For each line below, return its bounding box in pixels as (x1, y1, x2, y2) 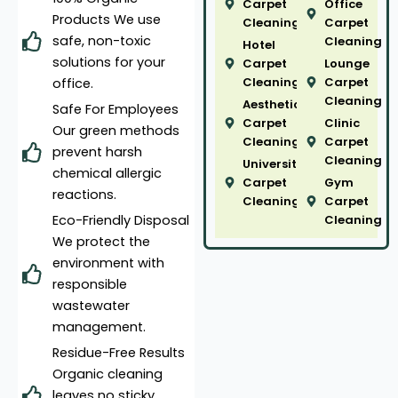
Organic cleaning (52, 365, 163, 384)
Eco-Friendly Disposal (52, 211, 189, 230)
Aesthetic (243, 96, 301, 114)
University (243, 155, 305, 173)
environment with (52, 254, 164, 273)
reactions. (52, 186, 116, 204)
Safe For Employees (52, 100, 179, 119)
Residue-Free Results (52, 344, 185, 362)
